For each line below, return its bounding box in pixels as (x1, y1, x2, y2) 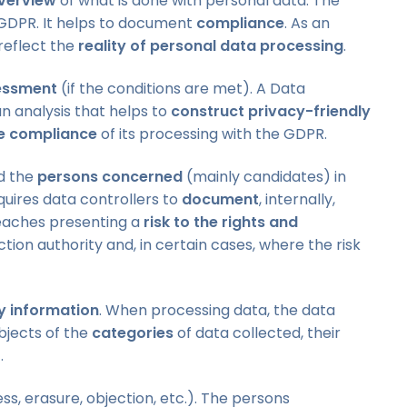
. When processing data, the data (99, 299, 335, 321)
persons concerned (37, 165, 183, 187)
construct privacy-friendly (171, 100, 371, 122)
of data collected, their (174, 322, 341, 343)
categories (92, 322, 174, 343)
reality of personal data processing (78, 35, 343, 56)
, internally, (259, 188, 335, 210)
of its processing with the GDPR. (97, 123, 327, 144)
